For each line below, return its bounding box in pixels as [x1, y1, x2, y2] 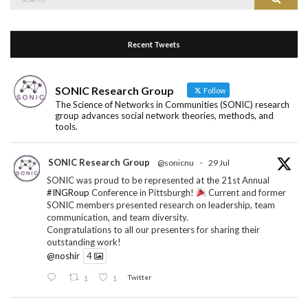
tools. [55, 120, 78, 132]
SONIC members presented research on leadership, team [47, 199, 275, 210]
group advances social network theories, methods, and [55, 109, 274, 121]
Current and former [206, 186, 286, 198]
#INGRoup [47, 186, 89, 198]
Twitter [126, 273, 151, 282]
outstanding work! [47, 236, 121, 247]
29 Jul [208, 157, 230, 168]
